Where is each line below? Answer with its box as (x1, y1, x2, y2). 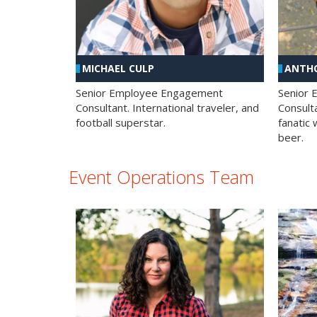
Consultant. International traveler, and (76, 100, 259, 115)
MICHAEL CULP (82, 62, 154, 76)
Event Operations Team (69, 165, 254, 190)
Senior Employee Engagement (76, 86, 223, 100)
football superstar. (76, 115, 166, 130)
